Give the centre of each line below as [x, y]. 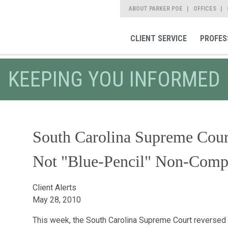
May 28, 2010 [56, 200]
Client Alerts [54, 188]
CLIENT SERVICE [158, 39]
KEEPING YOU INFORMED [114, 79]
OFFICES [205, 9]
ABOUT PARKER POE [156, 9]
